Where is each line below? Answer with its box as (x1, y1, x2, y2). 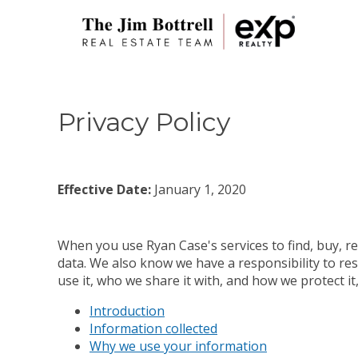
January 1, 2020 (151, 180, 246, 198)
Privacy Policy (58, 106, 230, 138)
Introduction (89, 301, 165, 320)
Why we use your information (89, 336, 267, 355)
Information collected (89, 319, 217, 337)
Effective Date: (58, 180, 151, 198)
